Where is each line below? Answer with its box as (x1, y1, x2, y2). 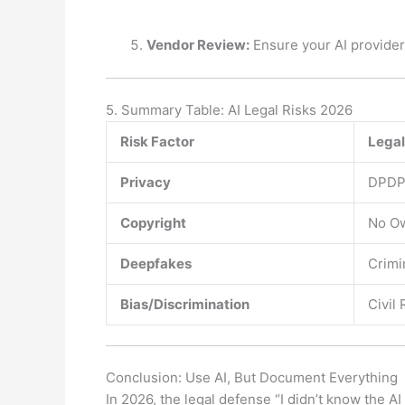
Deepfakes (120, 254, 192, 272)
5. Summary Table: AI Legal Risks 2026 (106, 100, 353, 118)
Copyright (120, 213, 186, 231)
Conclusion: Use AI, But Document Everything (106, 368, 398, 386)
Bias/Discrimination (120, 295, 250, 313)
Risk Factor (120, 132, 194, 150)
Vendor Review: (146, 36, 250, 54)
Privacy (120, 173, 171, 191)
